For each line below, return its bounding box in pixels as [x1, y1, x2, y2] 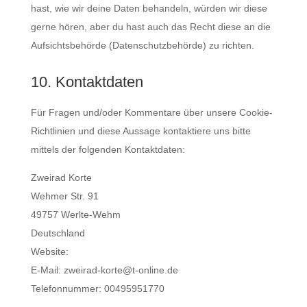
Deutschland [30, 228, 85, 238]
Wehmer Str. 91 [30, 191, 99, 201]
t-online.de [132, 265, 178, 275]
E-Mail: [30, 265, 64, 275]
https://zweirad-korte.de [71, 246, 173, 257]
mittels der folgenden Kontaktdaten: [30, 144, 185, 155]
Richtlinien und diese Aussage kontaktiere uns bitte [30, 125, 251, 136]
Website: [30, 246, 71, 257]
